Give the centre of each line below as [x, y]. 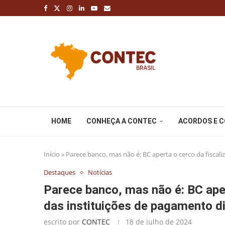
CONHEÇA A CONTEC [122, 121]
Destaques [60, 172]
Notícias [100, 172]
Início [52, 154]
